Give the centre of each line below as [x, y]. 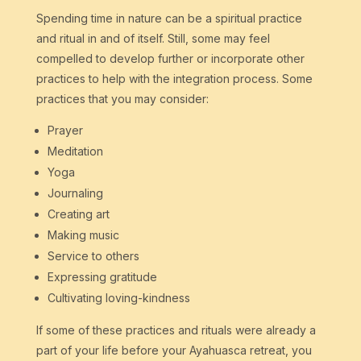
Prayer [65, 131]
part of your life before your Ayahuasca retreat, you [174, 351]
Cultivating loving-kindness [118, 298]
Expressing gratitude [102, 277]
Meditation [75, 151]
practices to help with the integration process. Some [174, 79]
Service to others [93, 256]
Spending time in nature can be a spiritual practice [169, 19]
